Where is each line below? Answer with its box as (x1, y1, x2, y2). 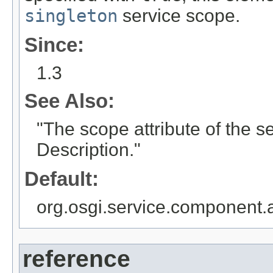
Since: (24, 33, 84, 56)
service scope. (118, 5, 240, 26)
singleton (24, 5, 118, 26)
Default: (24, 167, 99, 190)
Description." (37, 139, 141, 160)
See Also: (24, 89, 115, 112)
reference (23, 245, 130, 272)
